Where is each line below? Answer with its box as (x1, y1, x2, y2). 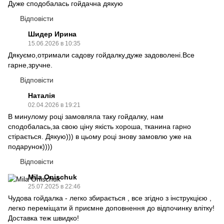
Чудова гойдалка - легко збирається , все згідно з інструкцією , (8, 194, 211, 202)
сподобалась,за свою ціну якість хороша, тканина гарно (8, 122, 191, 130)
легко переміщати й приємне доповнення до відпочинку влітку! (8, 204, 214, 212)
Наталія (28, 91, 55, 99)
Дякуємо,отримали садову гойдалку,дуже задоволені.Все (8, 51, 194, 59)
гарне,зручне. (8, 61, 52, 69)
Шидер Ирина (28, 30, 76, 38)
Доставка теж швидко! (8, 214, 79, 222)
